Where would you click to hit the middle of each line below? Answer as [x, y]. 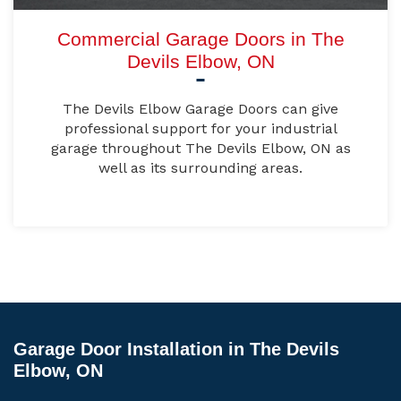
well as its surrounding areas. [200, 168]
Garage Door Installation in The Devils [176, 350]
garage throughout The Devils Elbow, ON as [200, 149]
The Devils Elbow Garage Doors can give [200, 109]
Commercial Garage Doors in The [200, 39]
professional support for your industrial [200, 129]
